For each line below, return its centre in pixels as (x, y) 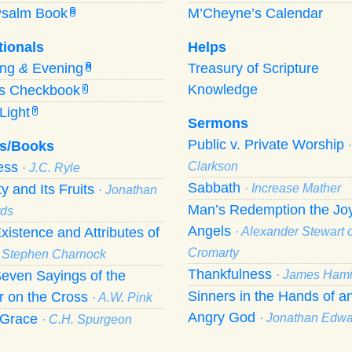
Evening (56, 68)
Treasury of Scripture (253, 68)
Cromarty (213, 252)
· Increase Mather (293, 188)
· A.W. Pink (122, 297)
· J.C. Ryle (51, 167)
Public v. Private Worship (268, 144)
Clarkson (213, 166)
